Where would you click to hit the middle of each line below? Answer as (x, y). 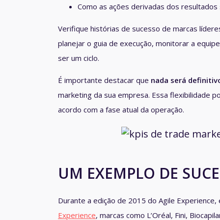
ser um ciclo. (79, 58)
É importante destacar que (104, 80)
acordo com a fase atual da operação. (121, 110)
